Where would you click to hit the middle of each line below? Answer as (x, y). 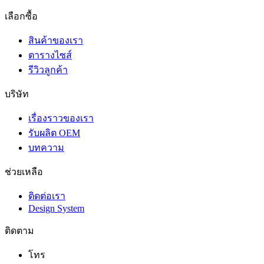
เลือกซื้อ (21, 16)
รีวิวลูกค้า (48, 70)
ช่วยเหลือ (24, 172)
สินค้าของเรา (56, 41)
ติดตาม (19, 231)
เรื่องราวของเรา (61, 118)
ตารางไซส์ (50, 55)
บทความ (46, 148)
